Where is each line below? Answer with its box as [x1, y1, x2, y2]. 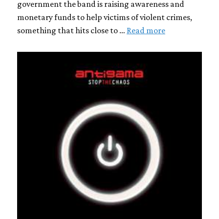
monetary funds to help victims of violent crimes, [17, 12, 192, 22]
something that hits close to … [17, 25, 127, 35]
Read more [127, 25, 165, 35]
